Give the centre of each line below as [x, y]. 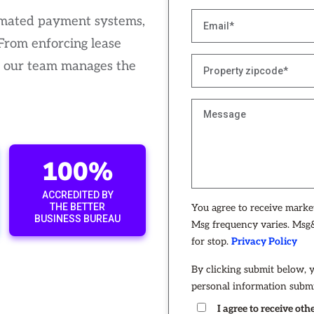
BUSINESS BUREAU [78, 219]
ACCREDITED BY [77, 195]
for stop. [211, 241]
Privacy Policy [264, 241]
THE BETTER [78, 207]
